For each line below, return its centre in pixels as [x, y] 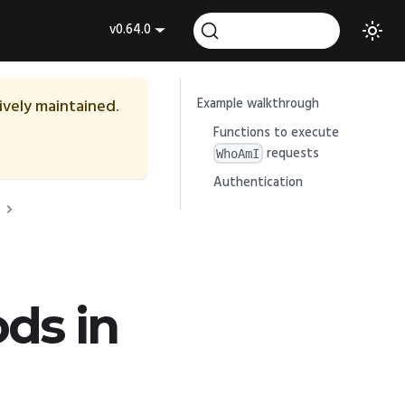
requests [291, 154]
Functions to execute [276, 133]
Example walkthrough [258, 104]
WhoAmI [238, 153]
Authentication [258, 183]
